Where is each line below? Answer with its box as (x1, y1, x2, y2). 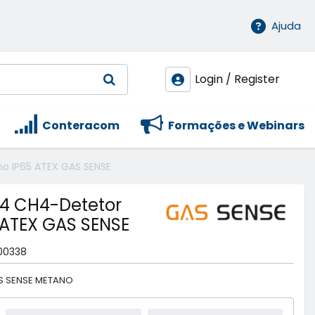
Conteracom (40, 117, 120, 134)
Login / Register (195, 71, 280, 88)
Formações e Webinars (166, 117, 304, 134)
